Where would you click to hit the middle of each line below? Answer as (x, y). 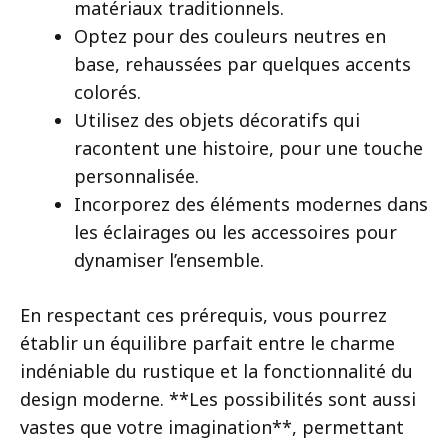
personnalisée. (136, 175)
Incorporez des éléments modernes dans (251, 203)
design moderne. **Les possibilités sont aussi (218, 398)
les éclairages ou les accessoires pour (235, 231)
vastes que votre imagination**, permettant (212, 426)
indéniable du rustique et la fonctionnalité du (216, 370)
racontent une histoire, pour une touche (248, 147)
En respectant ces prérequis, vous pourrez (203, 314)
